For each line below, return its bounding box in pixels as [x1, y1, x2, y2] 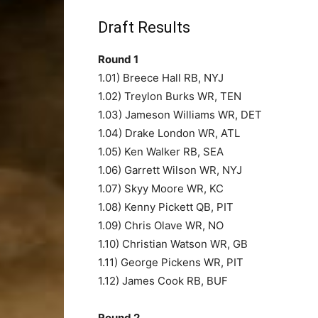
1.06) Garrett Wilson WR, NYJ [98, 163, 242, 177]
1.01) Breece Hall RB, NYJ [98, 70, 224, 84]
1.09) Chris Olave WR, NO [98, 218, 224, 232]
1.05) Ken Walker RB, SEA [98, 144, 224, 158]
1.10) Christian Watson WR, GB [98, 236, 248, 251]
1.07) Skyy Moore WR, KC [98, 181, 224, 195]
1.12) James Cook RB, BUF [98, 273, 228, 287]
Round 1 [98, 52, 138, 66]
